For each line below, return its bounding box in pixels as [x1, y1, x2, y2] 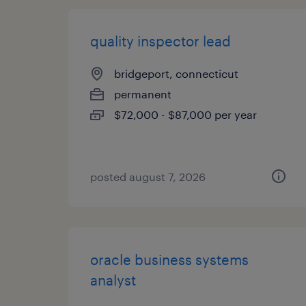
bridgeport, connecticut [114, 67, 238, 80]
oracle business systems [90, 251, 249, 268]
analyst [90, 272, 136, 288]
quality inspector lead [90, 33, 231, 49]
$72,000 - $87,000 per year [114, 108, 257, 121]
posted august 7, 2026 [90, 170, 206, 183]
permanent [114, 87, 171, 100]
